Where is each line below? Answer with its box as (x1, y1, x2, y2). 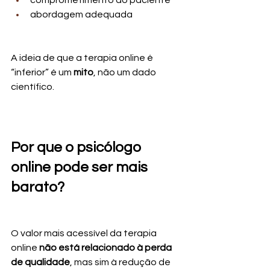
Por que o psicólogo (11, 140, 144, 155)
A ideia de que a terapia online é (11, 53, 155, 63)
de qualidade (11, 257, 70, 268)
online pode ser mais (11, 160, 151, 175)
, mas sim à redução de (70, 257, 172, 268)
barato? (11, 180, 64, 195)
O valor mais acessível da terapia (11, 228, 159, 239)
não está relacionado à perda (39, 243, 174, 253)
